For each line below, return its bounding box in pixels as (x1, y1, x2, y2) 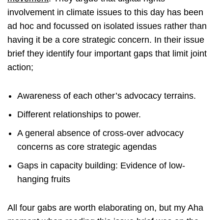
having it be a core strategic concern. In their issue (7, 35, 204, 45)
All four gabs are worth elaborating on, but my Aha (7, 203, 203, 213)
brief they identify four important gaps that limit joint (7, 49, 207, 59)
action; (7, 62, 33, 73)
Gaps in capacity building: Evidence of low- (17, 161, 185, 171)
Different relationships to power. (17, 110, 141, 120)
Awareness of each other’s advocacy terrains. (17, 91, 196, 101)
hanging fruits (17, 174, 70, 185)
